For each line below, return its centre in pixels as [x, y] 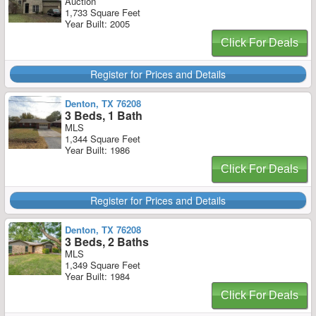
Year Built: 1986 [97, 150]
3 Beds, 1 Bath [104, 115]
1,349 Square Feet [103, 265]
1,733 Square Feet [103, 12]
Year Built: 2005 [97, 24]
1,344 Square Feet [103, 139]
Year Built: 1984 [97, 276]
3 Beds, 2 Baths [107, 242]
